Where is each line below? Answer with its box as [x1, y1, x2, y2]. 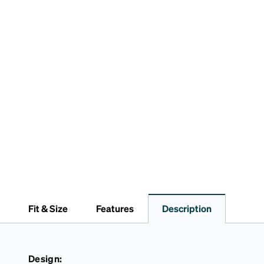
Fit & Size [28, 202, 68, 214]
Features [96, 202, 134, 214]
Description [162, 202, 212, 214]
